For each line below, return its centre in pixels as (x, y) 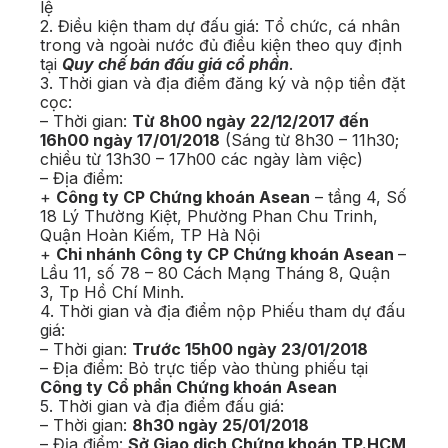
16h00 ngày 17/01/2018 (130, 140)
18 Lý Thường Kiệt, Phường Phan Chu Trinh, (209, 216)
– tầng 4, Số (358, 197)
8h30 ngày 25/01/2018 (220, 425)
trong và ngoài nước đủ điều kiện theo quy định (221, 45)
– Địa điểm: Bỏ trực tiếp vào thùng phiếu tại (204, 368)
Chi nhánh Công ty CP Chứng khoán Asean (227, 254)
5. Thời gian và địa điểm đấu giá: (162, 406)
